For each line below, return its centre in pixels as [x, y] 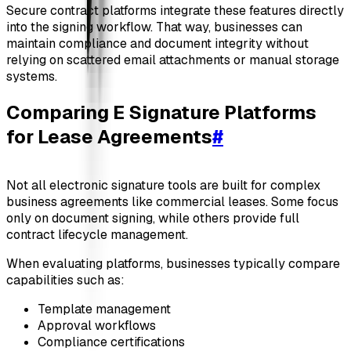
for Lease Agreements [109, 136]
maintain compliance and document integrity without [157, 43]
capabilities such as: [65, 280]
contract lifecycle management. [97, 234]
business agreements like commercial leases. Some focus [172, 201]
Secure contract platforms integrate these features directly [175, 10]
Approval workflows [97, 325]
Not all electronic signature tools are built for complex [163, 185]
